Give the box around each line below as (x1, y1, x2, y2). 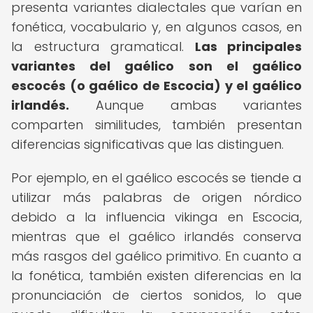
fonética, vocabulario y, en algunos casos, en (11, 18, 302, 36)
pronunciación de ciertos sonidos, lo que (11, 286, 302, 304)
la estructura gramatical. (11, 38, 195, 55)
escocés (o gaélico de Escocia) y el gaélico (11, 77, 302, 94)
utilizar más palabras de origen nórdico (11, 189, 302, 206)
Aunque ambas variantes (69, 96, 302, 114)
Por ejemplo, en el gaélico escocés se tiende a (11, 169, 302, 187)
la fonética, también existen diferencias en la (11, 267, 302, 284)
